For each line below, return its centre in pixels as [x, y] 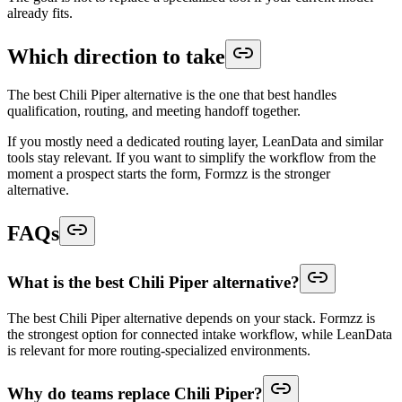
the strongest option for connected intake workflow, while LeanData [200, 334]
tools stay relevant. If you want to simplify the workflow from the [192, 157]
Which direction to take [116, 57]
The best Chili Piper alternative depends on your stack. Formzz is [191, 318]
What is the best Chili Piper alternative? [153, 282]
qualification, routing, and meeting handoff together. [154, 111]
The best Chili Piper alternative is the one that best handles [172, 95]
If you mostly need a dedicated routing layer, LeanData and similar [195, 141]
